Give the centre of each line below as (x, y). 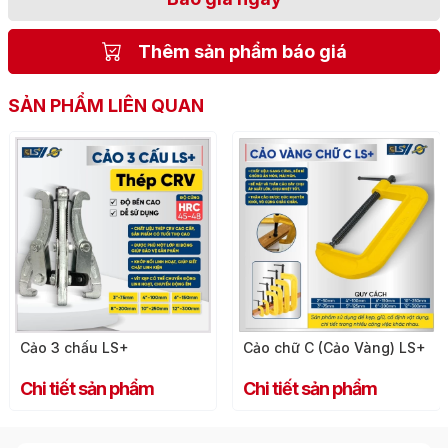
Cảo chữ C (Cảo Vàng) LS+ (334, 348)
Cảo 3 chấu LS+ (74, 348)
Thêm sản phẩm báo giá (242, 51)
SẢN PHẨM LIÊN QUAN (106, 105)
